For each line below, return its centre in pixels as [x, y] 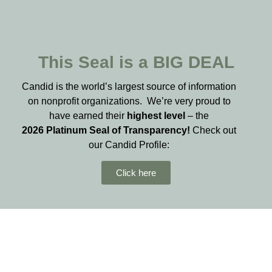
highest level [156, 115]
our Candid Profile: [129, 144]
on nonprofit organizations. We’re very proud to [129, 101]
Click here [136, 173]
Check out [215, 130]
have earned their [88, 115]
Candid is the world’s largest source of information [129, 86]
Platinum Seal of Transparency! [118, 130]
